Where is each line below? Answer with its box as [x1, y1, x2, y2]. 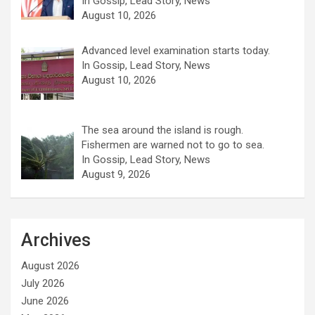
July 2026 [21, 277, 65, 290]
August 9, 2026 [82, 168, 151, 181]
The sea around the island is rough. [82, 124, 244, 137]
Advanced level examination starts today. [82, 44, 271, 58]
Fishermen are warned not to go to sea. [82, 139, 265, 152]
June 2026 [21, 295, 69, 308]
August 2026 [21, 259, 79, 273]
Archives [21, 230, 91, 251]
